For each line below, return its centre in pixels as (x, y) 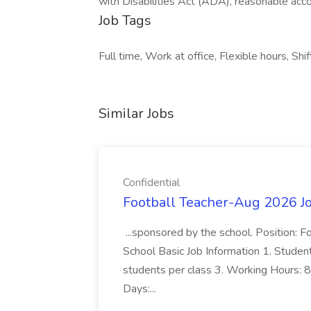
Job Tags (125, 20)
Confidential (151, 183)
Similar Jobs (136, 114)
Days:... (141, 289)
